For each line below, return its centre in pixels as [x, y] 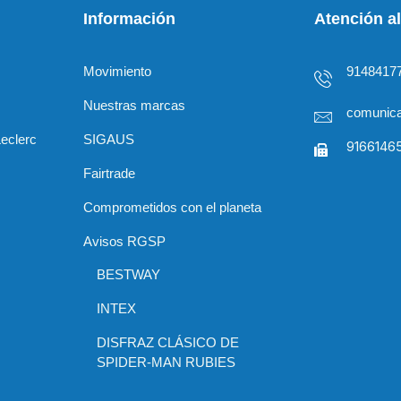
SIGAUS [108, 140]
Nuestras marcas [134, 106]
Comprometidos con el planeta [172, 208]
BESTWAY [128, 275]
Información [129, 19]
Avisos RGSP [124, 242]
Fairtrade [109, 174]
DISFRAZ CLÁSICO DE [167, 343]
